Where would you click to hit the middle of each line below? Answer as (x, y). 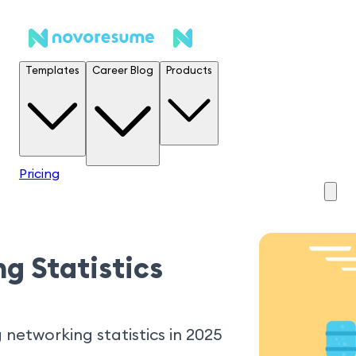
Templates (52, 71)
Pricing (39, 174)
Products (189, 71)
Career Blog (123, 71)
